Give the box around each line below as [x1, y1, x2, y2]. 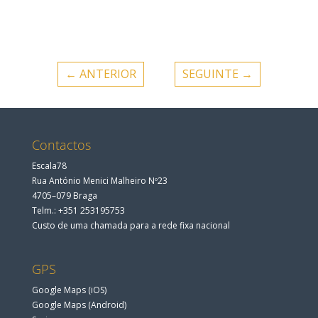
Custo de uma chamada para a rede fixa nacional [31, 219, 230, 232]
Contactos [31, 136, 91, 154]
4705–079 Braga [31, 190, 97, 202]
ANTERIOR [79, 66, 136, 82]
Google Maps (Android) [31, 298, 126, 311]
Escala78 [31, 160, 67, 172]
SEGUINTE [182, 66, 239, 82]
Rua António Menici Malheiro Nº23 [31, 175, 168, 187]
